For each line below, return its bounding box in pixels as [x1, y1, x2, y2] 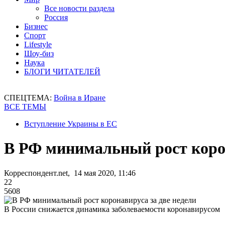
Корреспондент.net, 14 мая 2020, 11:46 [4, 168, 136, 177]
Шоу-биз [24, 49, 54, 58]
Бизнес [24, 22, 48, 31]
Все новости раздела [44, 4, 115, 13]
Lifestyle [24, 40, 52, 49]
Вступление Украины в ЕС [24, 120, 117, 128]
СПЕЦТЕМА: [4, 93, 54, 102]
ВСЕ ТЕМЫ [4, 102, 46, 111]
